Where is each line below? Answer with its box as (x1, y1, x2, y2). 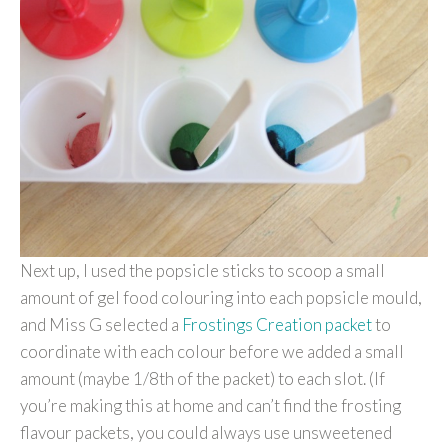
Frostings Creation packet (182, 313, 372, 335)
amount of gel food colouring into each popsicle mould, (20, 286, 422, 308)
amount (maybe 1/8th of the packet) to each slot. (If (20, 367, 385, 389)
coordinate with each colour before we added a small (20, 340, 404, 362)
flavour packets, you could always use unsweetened (20, 421, 392, 443)
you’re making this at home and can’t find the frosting (20, 394, 401, 416)
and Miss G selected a (20, 313, 182, 335)
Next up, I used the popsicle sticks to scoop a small (20, 259, 385, 281)
